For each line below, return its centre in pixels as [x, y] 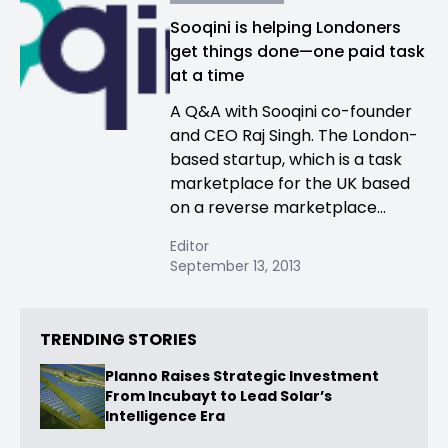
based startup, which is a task [286, 159]
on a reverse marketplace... [278, 207]
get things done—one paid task [297, 51]
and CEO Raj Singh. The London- [294, 135]
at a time [207, 75]
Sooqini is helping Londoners [285, 27]
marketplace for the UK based [290, 183]
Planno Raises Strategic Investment [242, 376]
